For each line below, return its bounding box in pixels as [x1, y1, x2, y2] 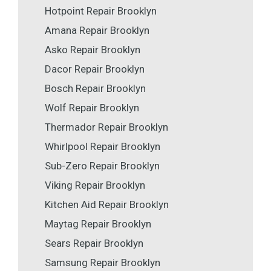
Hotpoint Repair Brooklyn [45, 5, 157, 18]
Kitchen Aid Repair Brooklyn [45, 198, 169, 211]
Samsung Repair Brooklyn [45, 256, 160, 269]
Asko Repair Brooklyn [45, 44, 140, 56]
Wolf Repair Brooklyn [45, 102, 139, 114]
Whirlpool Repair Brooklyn [45, 140, 160, 153]
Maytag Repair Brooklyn [45, 218, 151, 230]
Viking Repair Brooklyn [45, 179, 145, 192]
